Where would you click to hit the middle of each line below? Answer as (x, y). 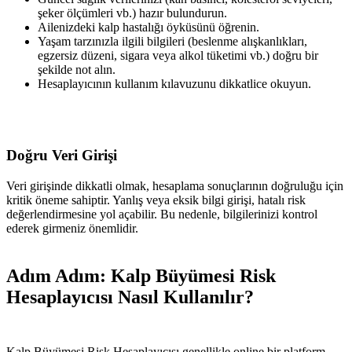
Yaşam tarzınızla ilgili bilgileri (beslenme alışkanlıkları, (172, 42)
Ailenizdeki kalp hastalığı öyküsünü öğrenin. (148, 27)
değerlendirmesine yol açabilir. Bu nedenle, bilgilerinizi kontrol (162, 214)
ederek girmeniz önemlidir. (72, 228)
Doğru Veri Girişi (62, 155)
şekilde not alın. (77, 70)
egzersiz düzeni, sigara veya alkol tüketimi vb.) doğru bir (178, 56)
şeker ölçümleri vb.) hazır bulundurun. (132, 13)
